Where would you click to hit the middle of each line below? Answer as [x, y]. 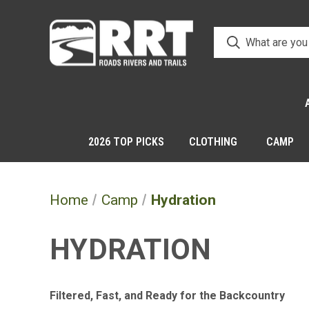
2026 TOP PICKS [126, 142]
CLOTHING [213, 142]
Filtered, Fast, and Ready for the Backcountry [167, 296]
